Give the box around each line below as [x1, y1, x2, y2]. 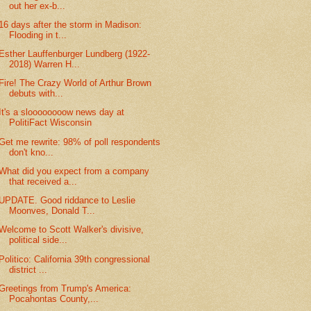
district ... [9, 264, 48, 275]
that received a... [9, 176, 78, 187]
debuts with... [9, 88, 64, 99]
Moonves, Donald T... [9, 205, 96, 217]
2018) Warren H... [9, 58, 81, 69]
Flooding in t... [9, 29, 67, 40]
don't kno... [9, 146, 54, 158]
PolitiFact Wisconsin [9, 117, 92, 128]
